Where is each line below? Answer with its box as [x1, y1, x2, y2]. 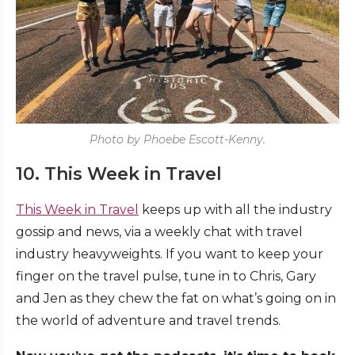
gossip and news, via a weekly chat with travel [16, 223, 303, 239]
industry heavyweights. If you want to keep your [16, 246, 323, 261]
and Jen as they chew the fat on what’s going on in [16, 290, 336, 306]
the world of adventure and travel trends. [16, 312, 281, 328]
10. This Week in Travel [16, 162, 222, 185]
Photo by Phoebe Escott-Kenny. [90, 132, 265, 147]
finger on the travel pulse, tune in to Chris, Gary [16, 268, 316, 284]
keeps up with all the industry [139, 201, 332, 217]
